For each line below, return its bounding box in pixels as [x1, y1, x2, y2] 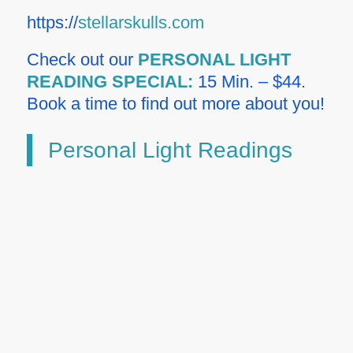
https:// [26, 13, 78, 33]
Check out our [26, 50, 138, 70]
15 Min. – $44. [192, 72, 306, 92]
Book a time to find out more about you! [26, 94, 325, 114]
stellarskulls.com [77, 13, 204, 33]
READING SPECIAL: [26, 72, 193, 92]
